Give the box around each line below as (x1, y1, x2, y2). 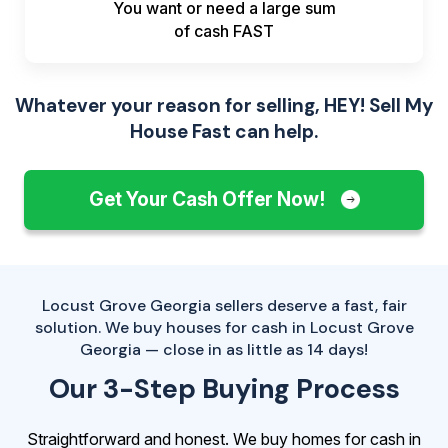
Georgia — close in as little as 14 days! (80, 339, 368, 361)
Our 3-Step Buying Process (48, 371, 400, 407)
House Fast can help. (130, 119, 318, 145)
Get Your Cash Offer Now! (88, 188, 329, 212)
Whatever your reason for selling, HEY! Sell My (15, 93, 433, 119)
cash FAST (194, 21, 274, 42)
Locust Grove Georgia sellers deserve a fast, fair (41, 295, 407, 317)
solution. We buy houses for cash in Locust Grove (34, 317, 414, 339)
